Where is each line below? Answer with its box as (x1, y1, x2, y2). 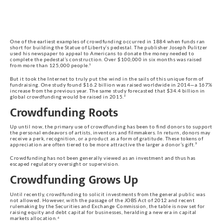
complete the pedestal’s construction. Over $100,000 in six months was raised (10, 56, 202, 63)
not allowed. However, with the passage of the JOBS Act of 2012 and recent (10, 197, 195, 203)
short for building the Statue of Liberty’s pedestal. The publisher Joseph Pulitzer (10, 44, 208, 51)
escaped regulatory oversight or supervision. (10, 161, 119, 167)
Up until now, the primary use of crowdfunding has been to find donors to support (10, 123, 213, 130)
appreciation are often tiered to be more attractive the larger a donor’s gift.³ (10, 141, 197, 148)
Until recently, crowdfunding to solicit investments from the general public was (10, 191, 206, 197)
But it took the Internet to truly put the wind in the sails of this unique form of (10, 76, 204, 82)
